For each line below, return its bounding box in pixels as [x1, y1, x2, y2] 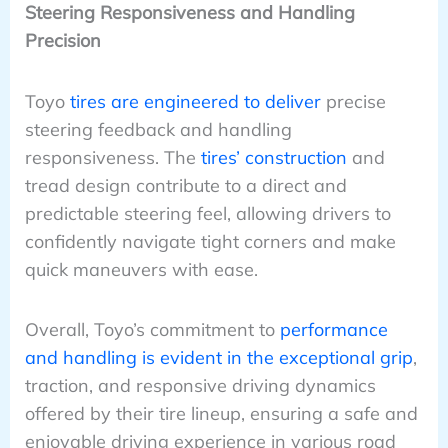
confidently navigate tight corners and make [24, 229, 396, 253]
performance [279, 317, 388, 341]
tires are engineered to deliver [69, 89, 321, 113]
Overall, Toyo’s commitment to [24, 317, 280, 341]
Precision [24, 29, 101, 53]
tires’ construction [200, 145, 347, 169]
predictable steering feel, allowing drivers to [24, 201, 391, 225]
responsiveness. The [24, 145, 201, 169]
